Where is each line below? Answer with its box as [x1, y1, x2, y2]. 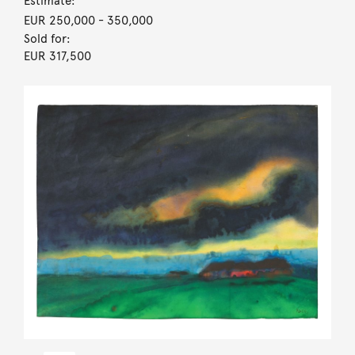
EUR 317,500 [23, 48, 91, 63]
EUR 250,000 [23, 13, 95, 28]
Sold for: [23, 31, 71, 46]
